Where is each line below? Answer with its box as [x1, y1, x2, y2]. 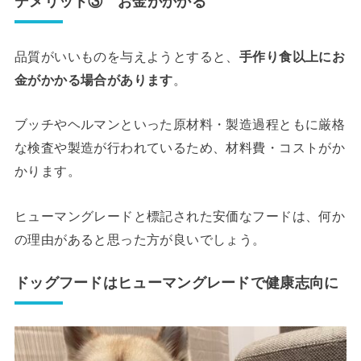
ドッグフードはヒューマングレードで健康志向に [14, 274, 339, 291]
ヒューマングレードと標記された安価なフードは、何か [14, 208, 346, 223]
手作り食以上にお [239, 48, 346, 64]
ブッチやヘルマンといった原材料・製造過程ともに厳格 [14, 117, 346, 132]
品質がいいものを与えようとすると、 [14, 48, 239, 64]
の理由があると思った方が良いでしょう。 [14, 231, 266, 247]
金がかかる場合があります [14, 72, 173, 87]
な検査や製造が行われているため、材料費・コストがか [14, 140, 346, 156]
